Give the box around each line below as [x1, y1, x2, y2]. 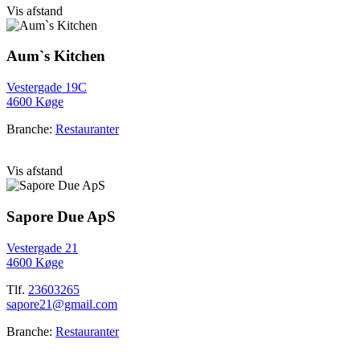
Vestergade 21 [6, 240, 78, 255]
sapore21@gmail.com [6, 297, 117, 311]
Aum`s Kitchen [6, 47, 105, 65]
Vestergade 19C [6, 80, 87, 95]
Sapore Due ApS [6, 207, 116, 225]
